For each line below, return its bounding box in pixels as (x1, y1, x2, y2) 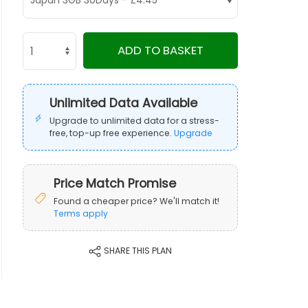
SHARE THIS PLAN (102, 245, 173, 257)
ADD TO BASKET (118, 42, 203, 58)
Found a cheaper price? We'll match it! (54, 195, 220, 207)
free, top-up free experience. (49, 127, 175, 139)
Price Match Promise (54, 175, 177, 192)
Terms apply (54, 208, 109, 219)
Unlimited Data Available (49, 95, 198, 111)
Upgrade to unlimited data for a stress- (49, 115, 220, 126)
